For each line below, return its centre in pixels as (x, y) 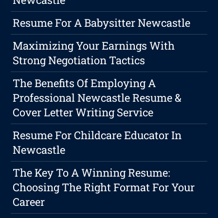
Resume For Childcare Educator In (97, 135)
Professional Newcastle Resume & (97, 98)
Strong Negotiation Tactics (79, 60)
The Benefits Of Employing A (84, 83)
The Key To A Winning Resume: (92, 173)
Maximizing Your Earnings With (94, 46)
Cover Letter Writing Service (83, 112)
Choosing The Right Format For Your (104, 187)
